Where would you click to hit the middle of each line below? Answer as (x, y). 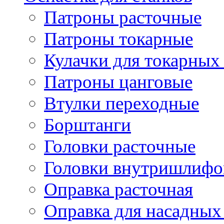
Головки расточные (120, 146)
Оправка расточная (118, 189)
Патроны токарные (118, 39)
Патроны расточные (123, 17)
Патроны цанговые (118, 82)
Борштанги (87, 125)
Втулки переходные (121, 103)
